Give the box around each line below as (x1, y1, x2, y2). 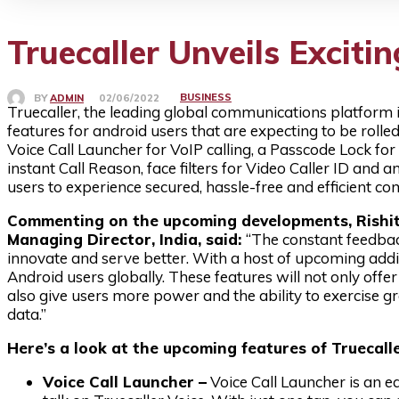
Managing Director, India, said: (7, 230, 246, 249)
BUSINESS (180, 91, 232, 104)
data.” (7, 305, 46, 324)
